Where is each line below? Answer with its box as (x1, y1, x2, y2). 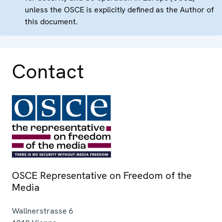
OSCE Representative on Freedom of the (12, 169, 192, 182)
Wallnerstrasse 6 (12, 206, 73, 217)
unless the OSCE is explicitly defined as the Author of (25, 4, 214, 15)
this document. (25, 16, 78, 27)
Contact (12, 58, 84, 85)
